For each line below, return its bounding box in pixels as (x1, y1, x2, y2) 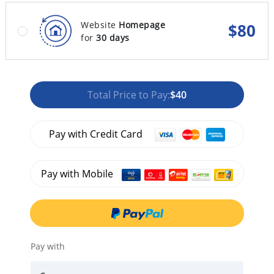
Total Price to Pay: (87, 88, 170, 102)
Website (81, 18, 119, 31)
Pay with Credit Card (48, 127, 143, 141)
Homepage (119, 18, 165, 31)
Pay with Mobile (41, 167, 116, 181)
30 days (96, 31, 130, 43)
